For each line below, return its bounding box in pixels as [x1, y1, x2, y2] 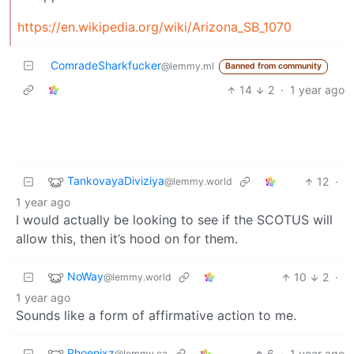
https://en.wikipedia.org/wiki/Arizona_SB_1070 [17, 19, 292, 36]
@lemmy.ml [161, 60, 214, 73]
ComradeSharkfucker [51, 58, 161, 73]
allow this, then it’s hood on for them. [16, 231, 238, 247]
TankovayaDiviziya [67, 174, 164, 188]
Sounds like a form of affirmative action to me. [16, 307, 296, 324]
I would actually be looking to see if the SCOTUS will [16, 212, 333, 228]
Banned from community [224, 61, 322, 72]
